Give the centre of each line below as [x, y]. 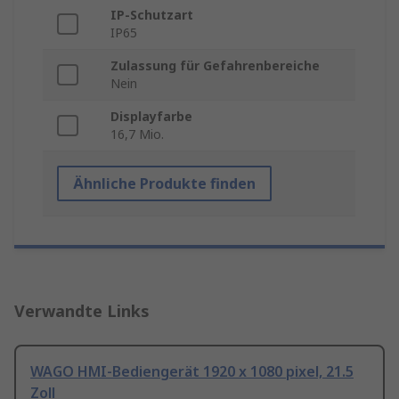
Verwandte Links [82, 311]
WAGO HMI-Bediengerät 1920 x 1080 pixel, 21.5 [192, 372]
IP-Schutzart [152, 15]
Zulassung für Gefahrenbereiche [215, 66]
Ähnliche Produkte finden [164, 184]
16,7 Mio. [137, 134]
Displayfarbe [151, 117]
